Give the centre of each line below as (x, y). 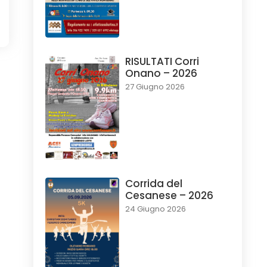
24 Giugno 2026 (155, 209)
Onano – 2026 (161, 74)
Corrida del (153, 184)
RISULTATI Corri (162, 62)
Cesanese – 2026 (169, 196)
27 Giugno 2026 (155, 87)
